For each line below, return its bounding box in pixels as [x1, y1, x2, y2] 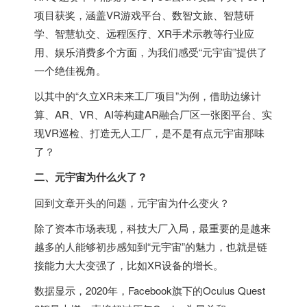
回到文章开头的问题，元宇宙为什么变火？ [34, 195, 230, 210]
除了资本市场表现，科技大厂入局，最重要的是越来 [34, 221, 271, 235]
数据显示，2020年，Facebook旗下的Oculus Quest [34, 283, 265, 297]
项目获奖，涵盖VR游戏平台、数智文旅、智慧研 [34, 8, 254, 22]
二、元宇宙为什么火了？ [34, 169, 147, 184]
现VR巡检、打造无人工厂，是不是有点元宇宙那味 [34, 125, 265, 140]
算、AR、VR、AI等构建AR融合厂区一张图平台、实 [34, 107, 272, 121]
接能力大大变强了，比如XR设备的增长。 [34, 258, 223, 272]
